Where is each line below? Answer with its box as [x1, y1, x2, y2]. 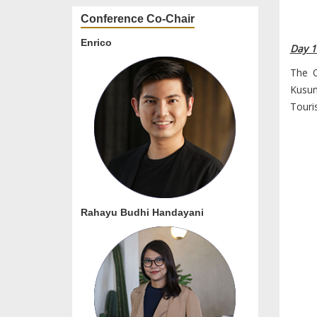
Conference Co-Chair [81, 13, 195, 25]
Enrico [81, 37, 112, 49]
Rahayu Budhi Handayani [81, 207, 204, 219]
